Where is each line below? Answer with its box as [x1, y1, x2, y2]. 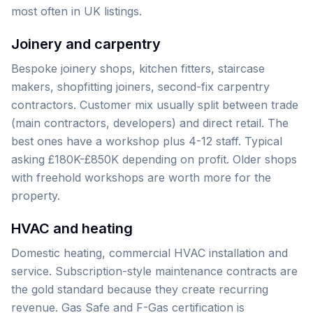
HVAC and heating [11, 220, 133, 237]
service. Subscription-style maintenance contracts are [11, 264, 298, 278]
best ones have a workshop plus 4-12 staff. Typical [11, 134, 282, 148]
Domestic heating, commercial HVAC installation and [11, 246, 288, 260]
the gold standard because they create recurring [11, 282, 268, 296]
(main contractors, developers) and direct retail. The [11, 116, 289, 130]
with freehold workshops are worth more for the [11, 170, 271, 184]
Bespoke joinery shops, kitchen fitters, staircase [11, 61, 265, 75]
